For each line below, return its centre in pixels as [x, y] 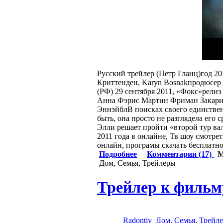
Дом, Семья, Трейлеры [137, 163]
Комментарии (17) [180, 154]
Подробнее [118, 154]
